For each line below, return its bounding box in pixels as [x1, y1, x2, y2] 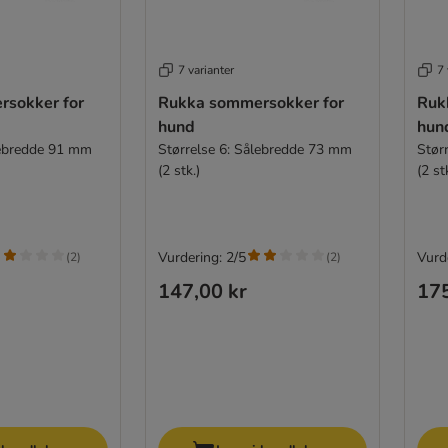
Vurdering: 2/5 [157, 247, 246, 267]
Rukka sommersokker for [157, 91, 344, 114]
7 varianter [177, 61, 234, 78]
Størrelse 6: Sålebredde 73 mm [157, 139, 352, 159]
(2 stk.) [157, 160, 200, 180]
